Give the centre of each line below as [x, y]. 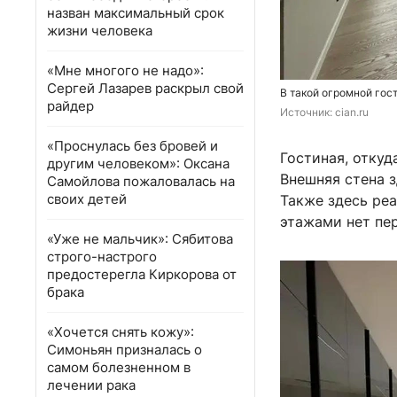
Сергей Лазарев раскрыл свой [145, 88]
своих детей [87, 199]
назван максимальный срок [136, 13]
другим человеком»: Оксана [138, 163]
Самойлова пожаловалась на [141, 181]
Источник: [307, 113]
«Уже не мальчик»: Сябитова [140, 239]
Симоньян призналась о [125, 350]
